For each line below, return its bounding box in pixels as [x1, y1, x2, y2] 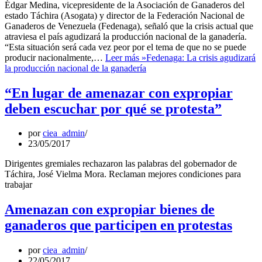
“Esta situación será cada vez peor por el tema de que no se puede [5, 42, 246, 52]
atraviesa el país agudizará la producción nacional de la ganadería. [5, 31, 247, 42]
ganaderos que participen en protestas [5, 218, 232, 233]
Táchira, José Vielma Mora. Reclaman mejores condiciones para [5, 169, 241, 180]
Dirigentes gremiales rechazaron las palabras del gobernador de [5, 158, 237, 169]
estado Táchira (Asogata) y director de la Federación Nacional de [5, 10, 244, 20]
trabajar [5, 180, 32, 190]
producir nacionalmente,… [5, 52, 105, 63]
